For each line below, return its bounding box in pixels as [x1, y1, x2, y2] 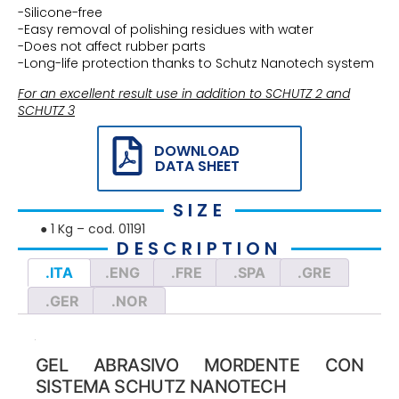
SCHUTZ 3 [18, 101, 75, 119]
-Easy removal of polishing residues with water [18, 20, 313, 39]
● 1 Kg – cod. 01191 [40, 220, 145, 239]
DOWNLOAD [154, 141, 240, 162]
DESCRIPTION [117, 236, 282, 262]
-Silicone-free [18, 4, 102, 22]
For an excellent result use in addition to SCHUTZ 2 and [18, 84, 350, 102]
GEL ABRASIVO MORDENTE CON [36, 354, 363, 377]
